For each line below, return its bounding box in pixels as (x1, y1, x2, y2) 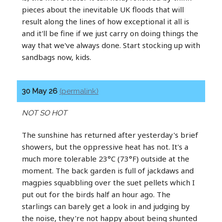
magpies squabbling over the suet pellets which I (21, 177, 195, 187)
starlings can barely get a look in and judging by (21, 201, 190, 211)
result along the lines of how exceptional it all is (21, 16, 189, 26)
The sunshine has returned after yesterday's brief (21, 129, 198, 140)
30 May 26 (21, 86, 59, 96)
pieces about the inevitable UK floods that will (21, 4, 184, 14)
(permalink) (59, 86, 99, 96)
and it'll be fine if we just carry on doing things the (21, 28, 198, 38)
